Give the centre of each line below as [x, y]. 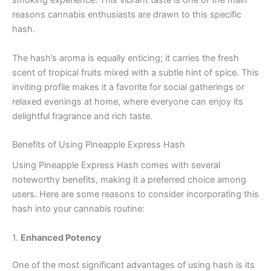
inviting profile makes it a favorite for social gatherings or [128, 87]
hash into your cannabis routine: [78, 209]
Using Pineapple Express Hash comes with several [116, 165]
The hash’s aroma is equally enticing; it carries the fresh [126, 58]
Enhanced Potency [61, 237]
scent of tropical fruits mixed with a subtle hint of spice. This [135, 72]
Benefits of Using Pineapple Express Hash [99, 144]
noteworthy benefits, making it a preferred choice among [129, 180]
